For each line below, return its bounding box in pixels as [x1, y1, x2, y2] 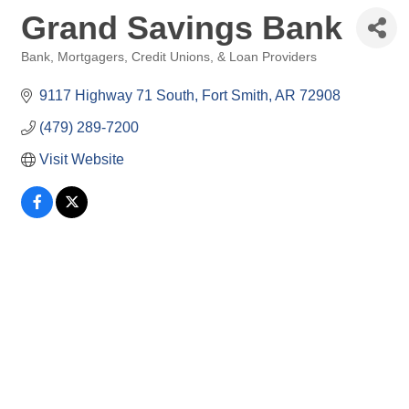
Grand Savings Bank [21, 8, 342, 47]
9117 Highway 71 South [39, 88, 194, 103]
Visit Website [39, 152, 124, 167]
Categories [20, 63, 80, 77]
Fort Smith [202, 88, 268, 103]
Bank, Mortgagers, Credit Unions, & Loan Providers [21, 50, 317, 64]
